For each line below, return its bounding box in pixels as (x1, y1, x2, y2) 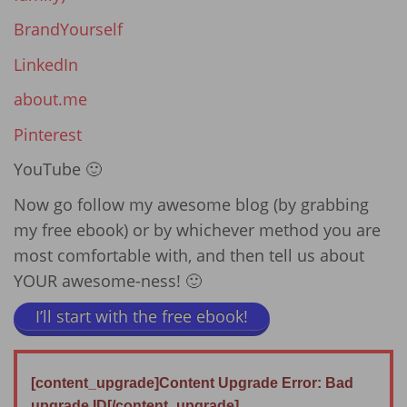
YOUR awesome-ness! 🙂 (14, 269, 202, 292)
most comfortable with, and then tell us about (14, 243, 364, 266)
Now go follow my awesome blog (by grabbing (14, 193, 369, 215)
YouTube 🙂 (14, 158, 102, 181)
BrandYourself (14, 18, 123, 41)
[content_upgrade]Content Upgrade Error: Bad (31, 375, 353, 392)
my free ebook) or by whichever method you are (14, 218, 381, 241)
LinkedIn (14, 53, 78, 75)
